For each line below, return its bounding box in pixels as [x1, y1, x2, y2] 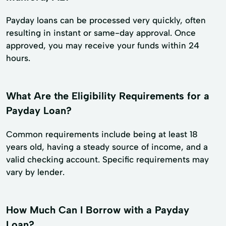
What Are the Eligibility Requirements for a [6, 90, 209, 102]
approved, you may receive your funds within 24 [6, 40, 199, 51]
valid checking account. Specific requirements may [6, 154, 209, 165]
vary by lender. [6, 167, 65, 178]
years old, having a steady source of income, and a [6, 142, 208, 152]
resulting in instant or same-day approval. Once [6, 28, 196, 38]
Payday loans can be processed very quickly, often [6, 15, 206, 26]
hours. [6, 53, 30, 64]
